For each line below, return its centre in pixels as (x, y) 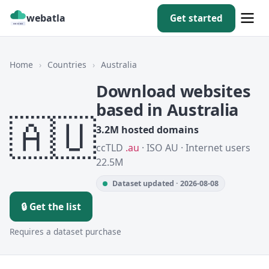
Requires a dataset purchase (65, 231)
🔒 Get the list (51, 207)
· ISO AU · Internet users (195, 148)
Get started (196, 18)
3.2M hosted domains (147, 130)
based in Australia (168, 110)
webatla (46, 18)
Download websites (174, 91)
